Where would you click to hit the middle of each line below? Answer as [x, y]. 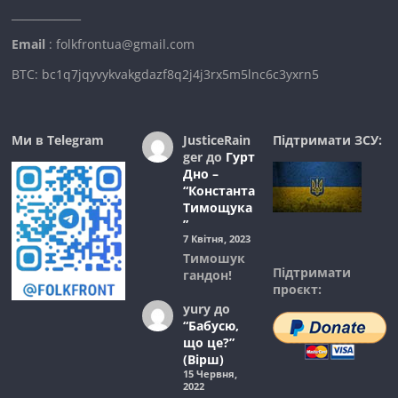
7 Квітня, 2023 [216, 239]
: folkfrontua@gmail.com [122, 44]
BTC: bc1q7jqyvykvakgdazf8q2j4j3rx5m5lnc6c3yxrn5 [166, 74]
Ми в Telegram [58, 139]
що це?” [208, 343]
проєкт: [297, 289]
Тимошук [214, 258]
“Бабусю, [211, 326]
